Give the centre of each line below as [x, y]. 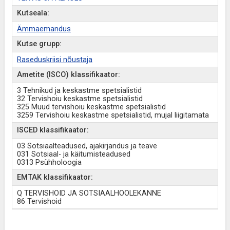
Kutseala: [33, 13]
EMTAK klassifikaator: [55, 177]
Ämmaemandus [44, 29]
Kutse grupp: [39, 44]
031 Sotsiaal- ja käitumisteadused [73, 154]
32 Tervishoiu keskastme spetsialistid [80, 99]
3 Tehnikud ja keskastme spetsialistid [79, 91]
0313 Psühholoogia [49, 162]
